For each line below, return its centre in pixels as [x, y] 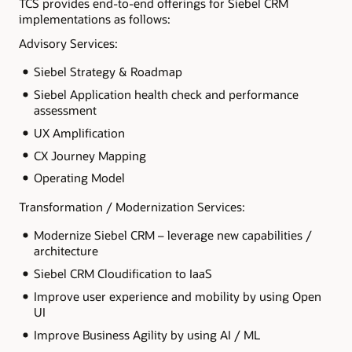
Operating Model [79, 178]
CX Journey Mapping [90, 155]
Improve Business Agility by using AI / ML [147, 334]
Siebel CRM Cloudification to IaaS [123, 273]
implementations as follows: [95, 18]
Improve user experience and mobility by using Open [177, 296]
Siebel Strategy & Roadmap [108, 71]
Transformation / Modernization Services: [132, 206]
